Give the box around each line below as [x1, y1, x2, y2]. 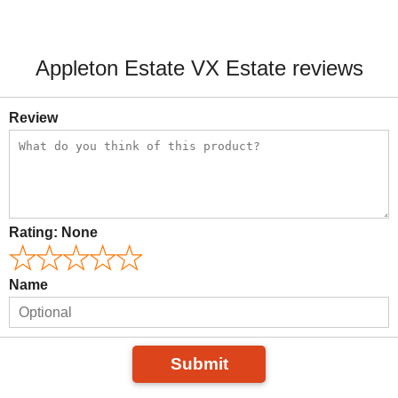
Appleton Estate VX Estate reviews [35, 56, 363, 80]
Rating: [9, 225, 61, 240]
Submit [170, 354, 228, 373]
